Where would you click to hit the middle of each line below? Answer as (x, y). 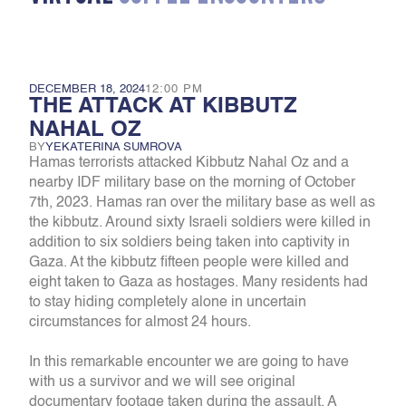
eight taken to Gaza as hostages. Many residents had (198, 283)
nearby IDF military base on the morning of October (192, 183)
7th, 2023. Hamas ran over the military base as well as (202, 203)
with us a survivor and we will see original (162, 382)
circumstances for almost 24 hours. (140, 323)
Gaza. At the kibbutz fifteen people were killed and (189, 263)
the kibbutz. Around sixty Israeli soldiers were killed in (200, 223)
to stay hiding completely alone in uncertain (168, 303)
